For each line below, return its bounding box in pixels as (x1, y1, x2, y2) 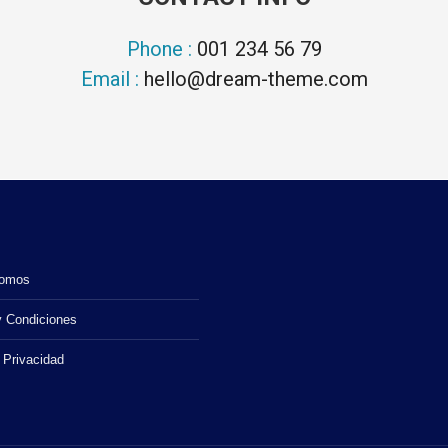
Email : (80, 67, 144, 91)
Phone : (126, 37, 197, 61)
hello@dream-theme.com (143, 67, 368, 91)
